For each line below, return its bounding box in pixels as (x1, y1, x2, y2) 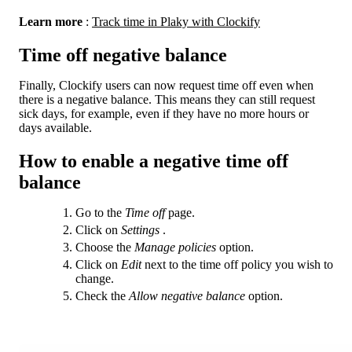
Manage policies (134, 240, 216, 255)
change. (75, 272, 114, 286)
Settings (121, 223, 159, 237)
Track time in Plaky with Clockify (92, 15, 260, 29)
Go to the (75, 206, 125, 220)
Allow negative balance (129, 289, 245, 303)
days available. (19, 121, 92, 135)
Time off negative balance (19, 45, 227, 66)
